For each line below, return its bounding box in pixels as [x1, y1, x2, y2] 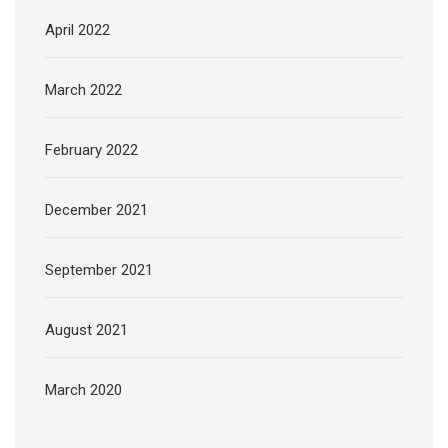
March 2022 [45, 81, 122, 100]
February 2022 [45, 141, 138, 160]
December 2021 [45, 201, 148, 220]
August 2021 [45, 321, 128, 340]
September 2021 [45, 261, 153, 280]
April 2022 [45, 21, 110, 40]
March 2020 [45, 381, 122, 400]
